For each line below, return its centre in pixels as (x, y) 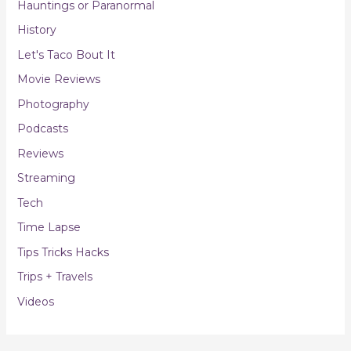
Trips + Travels (54, 277)
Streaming (46, 178)
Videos (35, 301)
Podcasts (42, 129)
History (36, 30)
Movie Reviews (58, 80)
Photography (53, 104)
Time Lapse (49, 228)
